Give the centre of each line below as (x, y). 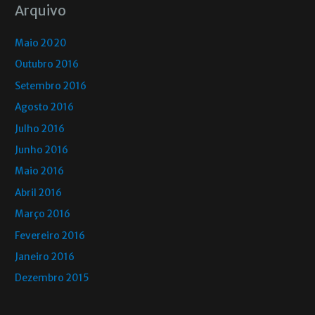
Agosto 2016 (45, 108)
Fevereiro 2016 (50, 236)
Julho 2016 (40, 129)
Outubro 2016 (47, 65)
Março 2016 (43, 214)
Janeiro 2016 (45, 257)
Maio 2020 (41, 43)
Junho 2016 (42, 150)
